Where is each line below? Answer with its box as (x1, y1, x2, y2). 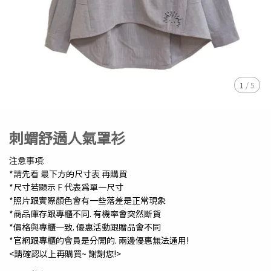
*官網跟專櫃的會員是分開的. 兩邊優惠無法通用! (9, 234, 189, 246)
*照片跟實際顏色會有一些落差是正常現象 (9, 194, 166, 206)
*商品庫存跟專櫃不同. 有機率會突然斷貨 (9, 207, 161, 220)
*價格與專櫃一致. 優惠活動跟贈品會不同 (9, 221, 161, 233)
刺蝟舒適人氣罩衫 (9, 127, 125, 148)
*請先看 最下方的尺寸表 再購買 (9, 168, 127, 180)
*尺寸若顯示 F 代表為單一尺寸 (9, 181, 123, 193)
